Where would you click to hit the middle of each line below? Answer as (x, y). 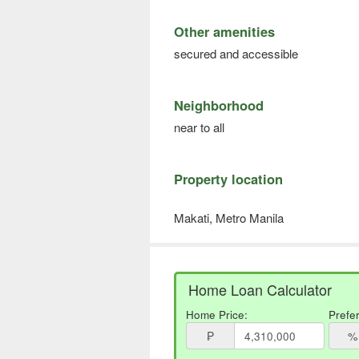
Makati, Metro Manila (229, 218)
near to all (199, 127)
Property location (228, 179)
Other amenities (224, 32)
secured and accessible (236, 54)
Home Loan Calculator (260, 290)
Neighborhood (219, 105)
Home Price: (217, 315)
